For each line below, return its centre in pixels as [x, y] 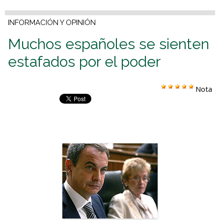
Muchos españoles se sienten [109, 44]
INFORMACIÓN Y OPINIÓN [52, 23]
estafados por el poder [84, 62]
